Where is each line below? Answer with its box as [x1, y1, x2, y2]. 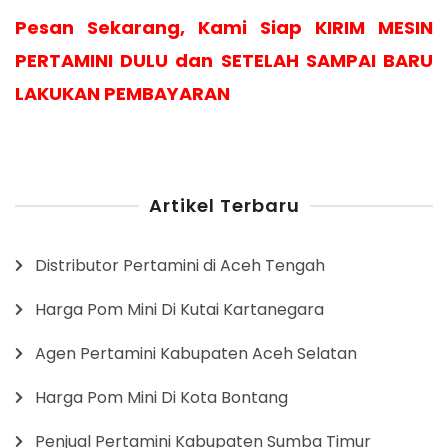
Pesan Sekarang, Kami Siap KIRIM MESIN [15, 14, 433, 40]
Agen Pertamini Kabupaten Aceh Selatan [35, 341, 357, 365]
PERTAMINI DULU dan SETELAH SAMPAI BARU [15, 47, 433, 73]
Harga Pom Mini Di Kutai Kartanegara [35, 297, 324, 321]
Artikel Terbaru [148, 192, 300, 218]
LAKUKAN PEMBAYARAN [15, 80, 230, 106]
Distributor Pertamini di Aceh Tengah [35, 253, 325, 277]
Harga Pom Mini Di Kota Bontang [35, 385, 288, 409]
